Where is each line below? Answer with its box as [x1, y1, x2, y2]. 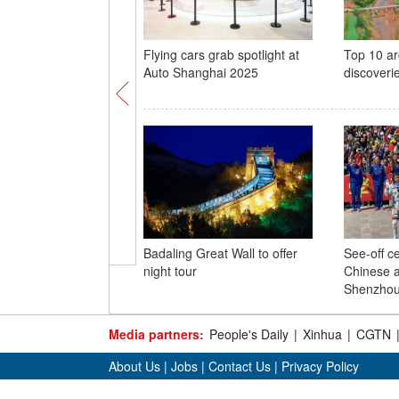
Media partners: [109, 325, 204, 343]
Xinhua [303, 325, 342, 343]
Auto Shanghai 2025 [142, 63, 258, 81]
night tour [142, 262, 197, 280]
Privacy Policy [281, 357, 359, 375]
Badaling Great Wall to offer [142, 244, 297, 262]
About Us [109, 357, 160, 375]
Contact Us [208, 357, 271, 375]
